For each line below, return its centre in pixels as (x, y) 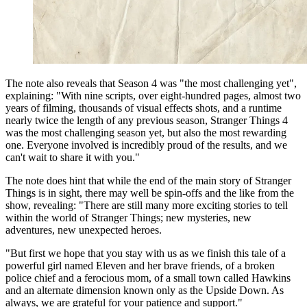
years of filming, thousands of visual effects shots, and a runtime (144, 108)
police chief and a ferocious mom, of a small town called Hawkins (148, 278)
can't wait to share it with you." (73, 157)
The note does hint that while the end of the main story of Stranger (148, 180)
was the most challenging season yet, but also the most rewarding (146, 132)
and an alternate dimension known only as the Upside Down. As (145, 290)
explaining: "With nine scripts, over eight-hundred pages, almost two (153, 95)
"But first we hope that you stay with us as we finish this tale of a (146, 253)
